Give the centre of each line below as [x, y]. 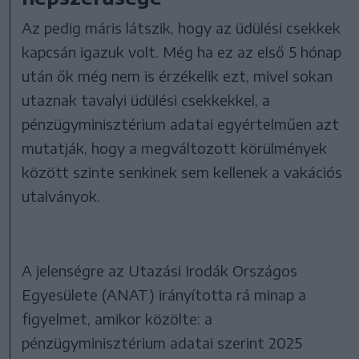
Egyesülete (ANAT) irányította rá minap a [164, 294]
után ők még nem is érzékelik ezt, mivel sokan [177, 75]
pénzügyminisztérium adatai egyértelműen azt [181, 123]
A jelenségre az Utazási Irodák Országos [160, 270]
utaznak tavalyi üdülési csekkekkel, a [146, 99]
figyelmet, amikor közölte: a [117, 318]
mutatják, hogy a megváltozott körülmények [175, 147]
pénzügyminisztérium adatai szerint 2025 [162, 342]
